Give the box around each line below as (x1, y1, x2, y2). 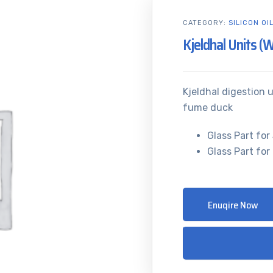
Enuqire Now (208, 197, 258, 213)
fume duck (183, 102, 233, 113)
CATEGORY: (183, 19, 229, 27)
